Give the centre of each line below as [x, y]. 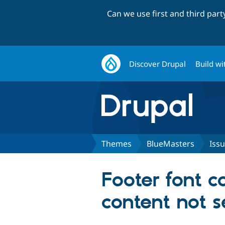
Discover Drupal [158, 64]
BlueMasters [171, 143]
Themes [117, 143]
